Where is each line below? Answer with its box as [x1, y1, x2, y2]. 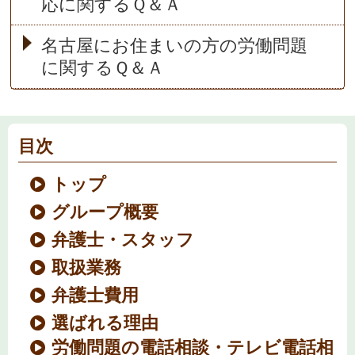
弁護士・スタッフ [52, 230, 195, 250]
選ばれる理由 [52, 313, 159, 334]
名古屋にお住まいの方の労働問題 [40, 36, 307, 56]
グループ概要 [52, 202, 159, 223]
